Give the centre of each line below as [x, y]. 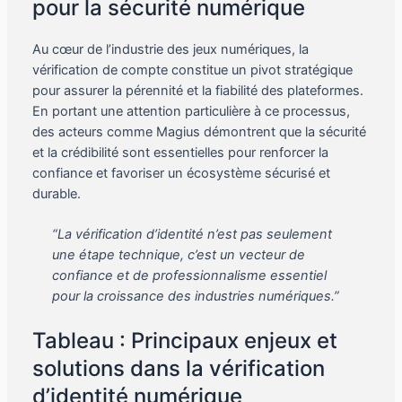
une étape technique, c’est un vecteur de [178, 255]
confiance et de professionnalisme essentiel [189, 276]
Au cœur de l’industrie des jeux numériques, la [170, 50]
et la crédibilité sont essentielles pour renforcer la [180, 153]
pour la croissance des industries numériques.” [195, 297]
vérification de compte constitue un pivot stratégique [192, 70]
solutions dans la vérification [178, 369]
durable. [56, 194]
